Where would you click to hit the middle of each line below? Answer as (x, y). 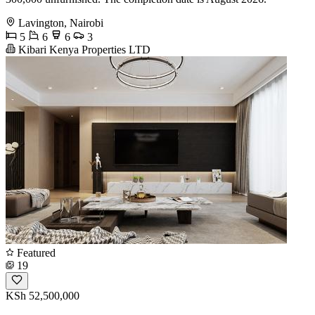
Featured (35, 252)
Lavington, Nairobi (61, 22)
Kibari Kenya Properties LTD (83, 49)
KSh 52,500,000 (43, 295)
